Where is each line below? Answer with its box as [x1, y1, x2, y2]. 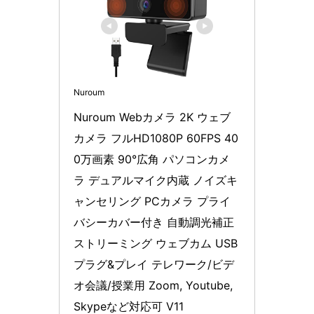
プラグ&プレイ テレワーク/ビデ [74, 257, 234, 271]
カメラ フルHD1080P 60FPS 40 [74, 130, 238, 145]
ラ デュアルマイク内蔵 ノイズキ [74, 172, 238, 187]
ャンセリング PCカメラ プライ [74, 193, 231, 208]
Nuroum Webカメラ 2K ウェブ [74, 109, 231, 124]
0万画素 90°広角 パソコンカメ [74, 151, 230, 166]
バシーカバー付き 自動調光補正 [74, 214, 234, 229]
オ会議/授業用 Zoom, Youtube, [74, 278, 233, 292]
